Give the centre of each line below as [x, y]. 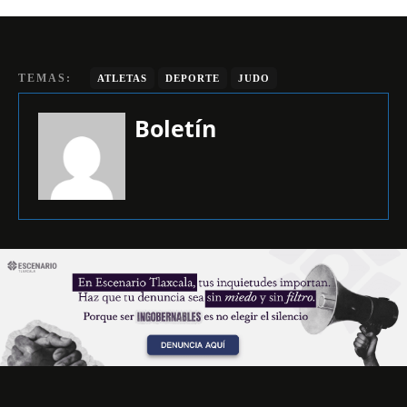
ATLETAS [122, 78]
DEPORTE [193, 78]
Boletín [175, 128]
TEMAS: [45, 78]
